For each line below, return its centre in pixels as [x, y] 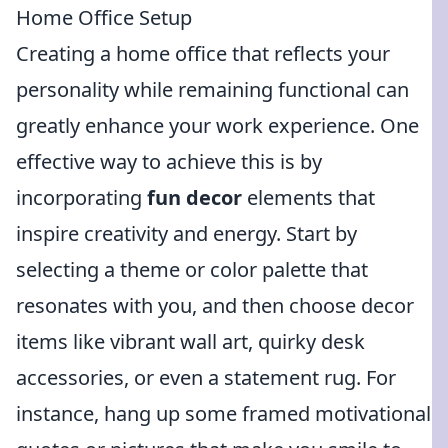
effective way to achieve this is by [169, 161]
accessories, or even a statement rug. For [206, 377]
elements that [308, 197]
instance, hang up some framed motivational [223, 413]
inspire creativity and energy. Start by [186, 233]
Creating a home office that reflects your [203, 53]
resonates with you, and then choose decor [215, 305]
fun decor [194, 197]
